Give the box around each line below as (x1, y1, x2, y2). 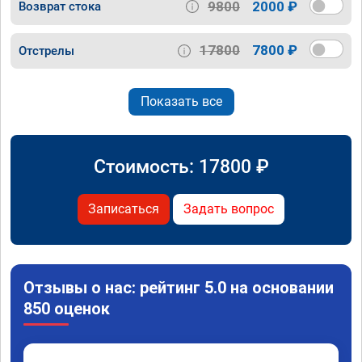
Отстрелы (19, 43, 74, 58)
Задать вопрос (183, 200, 274, 217)
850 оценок (23, 298, 110, 318)
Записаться (88, 200, 159, 217)
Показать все (140, 93, 222, 109)
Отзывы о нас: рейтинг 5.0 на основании (23, 277, 334, 297)
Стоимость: (93, 154, 199, 178)
